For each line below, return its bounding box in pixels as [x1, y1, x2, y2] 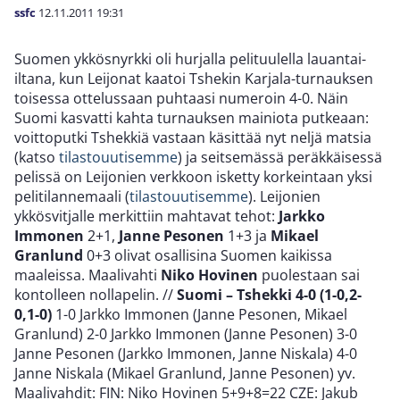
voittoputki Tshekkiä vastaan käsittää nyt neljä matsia [14, 128, 371, 147]
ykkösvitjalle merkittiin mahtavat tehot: [14, 206, 279, 226]
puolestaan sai [258, 265, 360, 285]
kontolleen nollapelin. [14, 285, 162, 304]
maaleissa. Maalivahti [14, 265, 161, 285]
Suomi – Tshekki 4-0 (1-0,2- [177, 285, 362, 304]
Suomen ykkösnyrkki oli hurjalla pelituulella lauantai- [14, 49, 366, 69]
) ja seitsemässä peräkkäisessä [178, 147, 382, 167]
